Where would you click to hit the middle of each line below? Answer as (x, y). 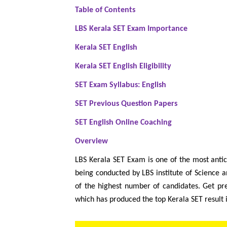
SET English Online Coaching (123, 123)
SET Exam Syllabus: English (121, 85)
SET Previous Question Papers (126, 104)
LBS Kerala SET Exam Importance (131, 29)
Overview (91, 142)
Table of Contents (105, 10)
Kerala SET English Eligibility (123, 67)
